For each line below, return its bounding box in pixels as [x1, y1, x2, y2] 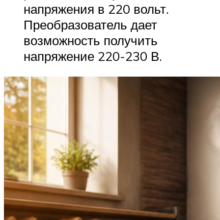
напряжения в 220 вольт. [24, 1, 169, 17]
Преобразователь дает [24, 17, 157, 33]
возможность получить [24, 32, 158, 49]
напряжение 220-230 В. [24, 48, 162, 64]
